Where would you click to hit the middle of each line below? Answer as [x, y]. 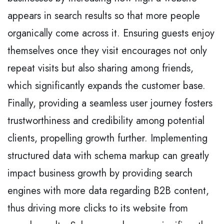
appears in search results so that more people [104, 15]
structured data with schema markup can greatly [108, 155]
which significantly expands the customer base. [106, 85]
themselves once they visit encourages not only [107, 50]
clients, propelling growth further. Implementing [107, 138]
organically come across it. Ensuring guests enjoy [111, 33]
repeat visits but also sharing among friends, [100, 68]
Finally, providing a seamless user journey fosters [110, 103]
